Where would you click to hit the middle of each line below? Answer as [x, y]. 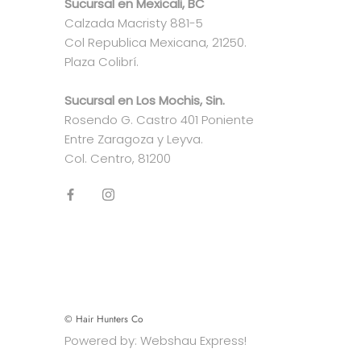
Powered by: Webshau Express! [156, 340]
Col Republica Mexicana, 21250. [156, 42]
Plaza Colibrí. [102, 61]
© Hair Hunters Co [104, 319]
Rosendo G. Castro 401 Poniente [159, 119]
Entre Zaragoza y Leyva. [134, 139]
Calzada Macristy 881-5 [134, 23]
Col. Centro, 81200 [118, 158]
